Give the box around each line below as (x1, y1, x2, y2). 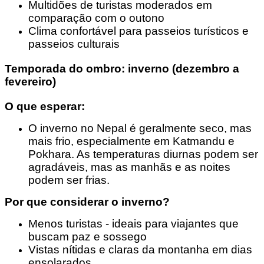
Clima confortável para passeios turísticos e (28, 25, 249, 38)
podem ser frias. (28, 174, 110, 187)
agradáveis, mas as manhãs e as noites (28, 161, 230, 174)
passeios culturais (28, 38, 120, 51)
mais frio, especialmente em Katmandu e (28, 135, 235, 148)
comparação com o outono (28, 12, 164, 25)
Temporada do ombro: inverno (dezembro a (5, 62, 239, 75)
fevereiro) (5, 75, 56, 88)
